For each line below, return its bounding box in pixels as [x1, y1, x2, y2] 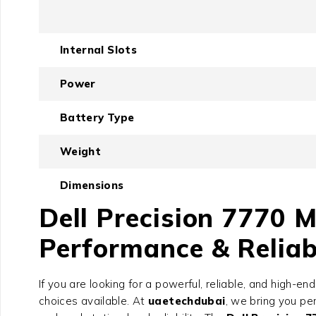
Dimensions [59, 178, 124, 193]
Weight [59, 145, 101, 159]
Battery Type [59, 111, 135, 125]
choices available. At [38, 294, 148, 308]
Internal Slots [59, 43, 137, 57]
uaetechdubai [148, 294, 226, 308]
